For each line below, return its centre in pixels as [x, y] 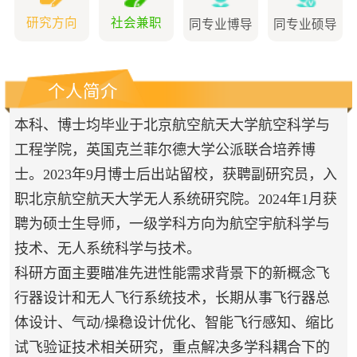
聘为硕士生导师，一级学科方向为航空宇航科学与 [172, 224]
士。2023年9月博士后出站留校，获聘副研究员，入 [175, 175]
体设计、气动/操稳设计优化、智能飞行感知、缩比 [174, 323]
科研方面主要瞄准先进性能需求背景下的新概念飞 [172, 274]
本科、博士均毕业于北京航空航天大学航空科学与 [172, 126]
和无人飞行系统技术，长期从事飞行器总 [200, 298]
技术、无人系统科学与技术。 [107, 249]
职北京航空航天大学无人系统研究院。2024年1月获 [175, 200]
